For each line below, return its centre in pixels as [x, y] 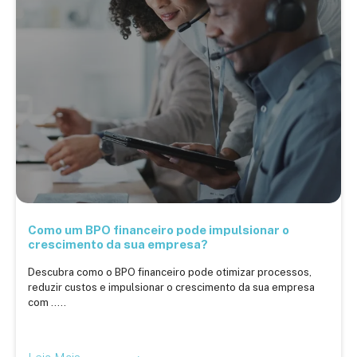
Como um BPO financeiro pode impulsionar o [159, 229]
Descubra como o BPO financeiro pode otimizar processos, [170, 272]
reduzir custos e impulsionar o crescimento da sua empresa [171, 287]
